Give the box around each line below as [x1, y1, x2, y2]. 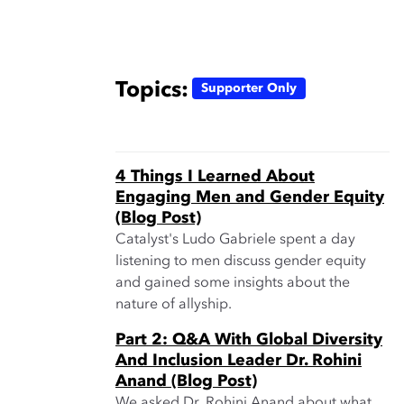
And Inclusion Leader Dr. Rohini [115, 353, 362, 369]
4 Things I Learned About [115, 169, 315, 185]
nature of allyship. [115, 298, 232, 312]
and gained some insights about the [115, 276, 350, 290]
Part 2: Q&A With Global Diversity [115, 332, 382, 348]
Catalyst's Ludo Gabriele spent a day [115, 233, 355, 247]
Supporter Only [201, 82, 297, 95]
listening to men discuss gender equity [115, 254, 366, 269]
